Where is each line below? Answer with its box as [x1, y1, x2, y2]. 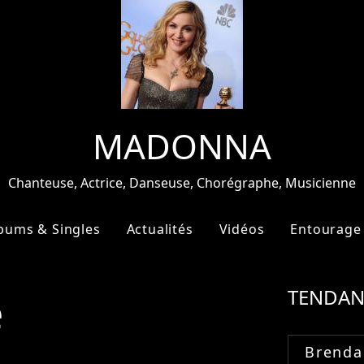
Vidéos [219, 220, 265, 238]
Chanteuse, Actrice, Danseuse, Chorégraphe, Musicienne [8, 174, 356, 192]
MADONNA [93, 123, 271, 169]
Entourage [290, 220, 362, 238]
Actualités [126, 220, 193, 238]
